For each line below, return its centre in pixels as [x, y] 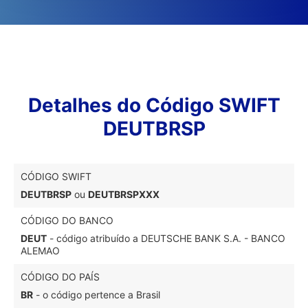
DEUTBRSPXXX [124, 194]
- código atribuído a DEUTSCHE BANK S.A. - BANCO [166, 238]
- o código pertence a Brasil [97, 295]
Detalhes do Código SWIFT [154, 105]
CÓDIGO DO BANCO [67, 220]
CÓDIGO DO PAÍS [60, 277]
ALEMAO [40, 251]
